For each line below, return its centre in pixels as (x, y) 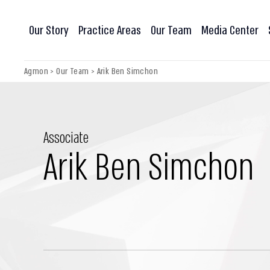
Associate (66, 138)
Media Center (230, 30)
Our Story (49, 30)
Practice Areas (110, 30)
